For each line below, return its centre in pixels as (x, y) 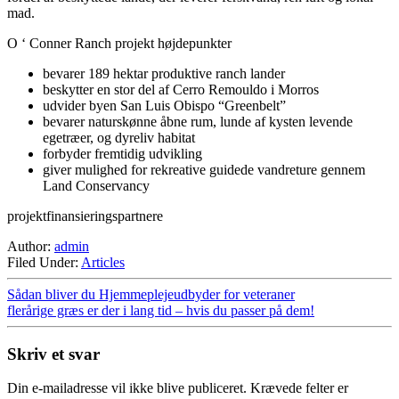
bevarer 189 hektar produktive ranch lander (164, 73)
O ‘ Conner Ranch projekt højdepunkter (119, 43)
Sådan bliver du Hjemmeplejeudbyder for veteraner (151, 294)
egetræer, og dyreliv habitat (119, 137)
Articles (103, 262)
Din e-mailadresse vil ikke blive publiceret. (127, 388)
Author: (31, 246)
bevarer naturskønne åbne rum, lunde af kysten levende (198, 121)
